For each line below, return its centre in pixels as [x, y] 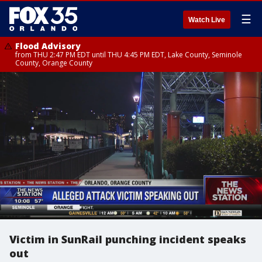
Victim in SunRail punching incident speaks [128, 239]
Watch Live [207, 20]
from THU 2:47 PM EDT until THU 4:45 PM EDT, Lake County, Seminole [129, 55]
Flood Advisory [48, 46]
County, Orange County [54, 63]
